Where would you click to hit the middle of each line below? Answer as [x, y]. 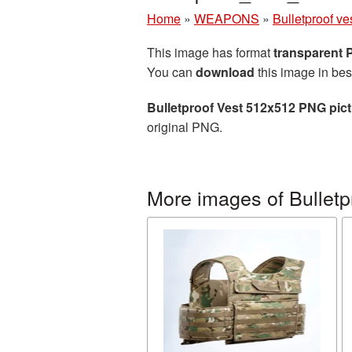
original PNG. [185, 127]
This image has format [210, 52]
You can [171, 72]
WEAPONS [227, 18]
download [225, 72]
